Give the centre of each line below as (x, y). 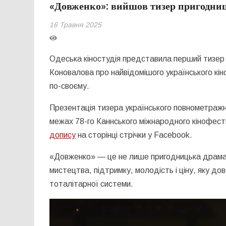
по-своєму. (70, 86)
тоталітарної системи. (92, 184)
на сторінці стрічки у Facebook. (134, 135)
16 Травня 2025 (76, 24)
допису (63, 135)
